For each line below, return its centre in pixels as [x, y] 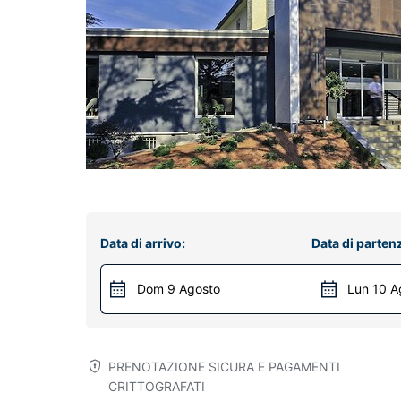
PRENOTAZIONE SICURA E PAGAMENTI [225, 367]
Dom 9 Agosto [179, 289]
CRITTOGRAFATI [157, 386]
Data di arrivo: [143, 243]
